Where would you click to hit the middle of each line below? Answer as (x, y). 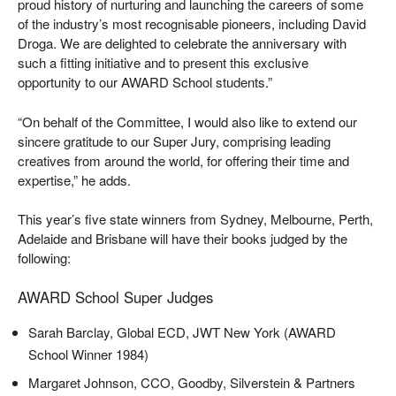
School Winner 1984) (89, 354)
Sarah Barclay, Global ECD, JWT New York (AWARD (183, 331)
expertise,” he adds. (76, 179)
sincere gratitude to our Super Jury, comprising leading (174, 141)
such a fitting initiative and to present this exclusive (163, 63)
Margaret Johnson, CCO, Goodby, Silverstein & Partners (192, 383)
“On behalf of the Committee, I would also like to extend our (187, 121)
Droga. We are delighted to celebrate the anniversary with (182, 43)
